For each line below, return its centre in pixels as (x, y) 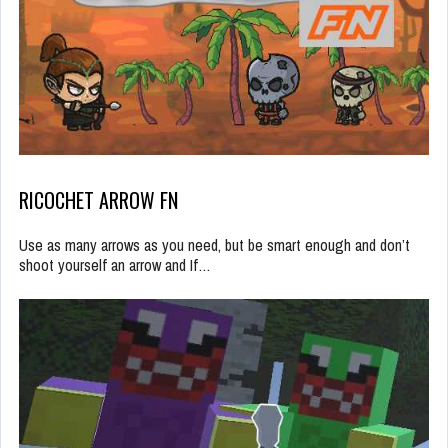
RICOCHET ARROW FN (98, 200)
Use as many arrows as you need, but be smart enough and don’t (214, 245)
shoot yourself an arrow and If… (115, 265)
